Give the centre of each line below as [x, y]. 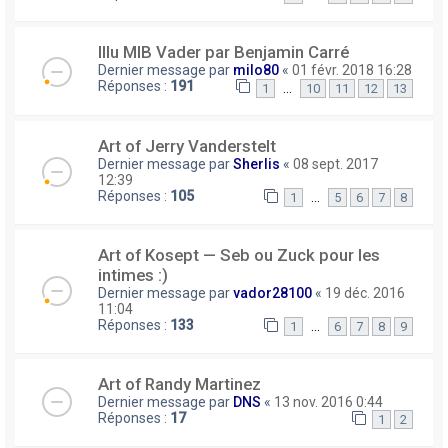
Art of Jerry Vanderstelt [187, 145]
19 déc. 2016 [365, 292]
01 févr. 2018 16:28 [352, 70]
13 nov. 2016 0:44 [328, 401]
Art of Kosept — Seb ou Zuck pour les [239, 254]
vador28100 [272, 292]
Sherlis [256, 163]
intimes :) [133, 274]
